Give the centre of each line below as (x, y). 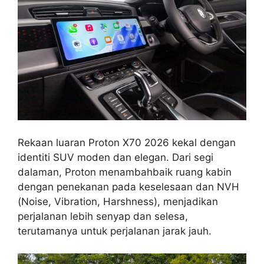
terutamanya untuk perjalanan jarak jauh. (115, 231)
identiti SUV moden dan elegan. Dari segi (115, 157)
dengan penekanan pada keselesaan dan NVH (128, 187)
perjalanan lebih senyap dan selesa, (103, 216)
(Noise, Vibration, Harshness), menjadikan (118, 201)
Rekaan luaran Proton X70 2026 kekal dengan (127, 142)
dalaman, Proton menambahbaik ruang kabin (125, 172)
